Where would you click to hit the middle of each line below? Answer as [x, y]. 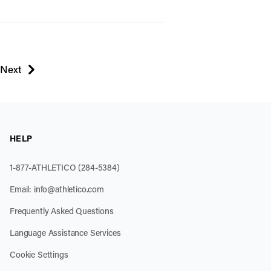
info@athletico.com [69, 189]
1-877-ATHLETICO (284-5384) [65, 167]
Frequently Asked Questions [62, 211]
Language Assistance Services [65, 232]
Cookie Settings [39, 254]
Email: [22, 189]
